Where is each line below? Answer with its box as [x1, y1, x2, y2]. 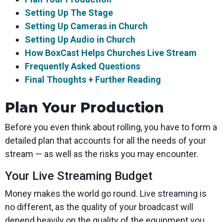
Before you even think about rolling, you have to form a [5, 122, 217, 133]
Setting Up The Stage [25, 7, 113, 18]
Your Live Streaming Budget [5, 169, 153, 183]
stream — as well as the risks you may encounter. [5, 149, 198, 160]
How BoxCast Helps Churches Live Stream [25, 48, 197, 58]
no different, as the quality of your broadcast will [5, 202, 193, 213]
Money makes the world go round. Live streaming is [5, 188, 207, 199]
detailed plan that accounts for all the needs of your [5, 135, 206, 146]
